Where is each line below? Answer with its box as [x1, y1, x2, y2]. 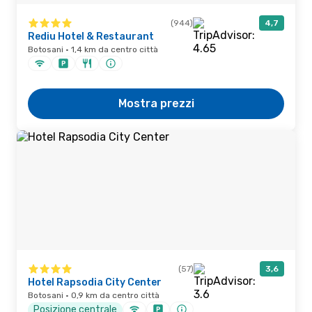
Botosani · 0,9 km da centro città [28, 290, 159, 300]
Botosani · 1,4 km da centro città [28, 45, 158, 54]
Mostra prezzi [118, 97, 194, 110]
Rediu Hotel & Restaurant [28, 31, 154, 42]
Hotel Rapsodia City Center [28, 276, 162, 288]
